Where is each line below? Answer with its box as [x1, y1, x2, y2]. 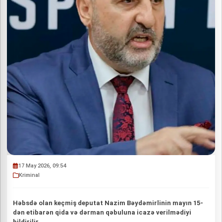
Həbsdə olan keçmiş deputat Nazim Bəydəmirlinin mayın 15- [13, 199, 203, 207]
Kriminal [19, 172, 40, 178]
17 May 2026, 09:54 [18, 163, 66, 169]
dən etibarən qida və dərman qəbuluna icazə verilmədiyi [13, 209, 191, 216]
